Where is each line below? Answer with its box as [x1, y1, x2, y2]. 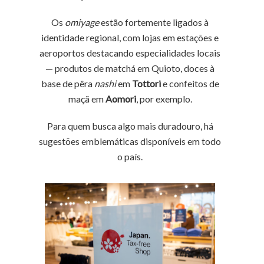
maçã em [68, 93, 105, 104]
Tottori [131, 78, 161, 89]
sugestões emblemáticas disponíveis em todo [39, 136, 222, 147]
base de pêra [41, 78, 94, 89]
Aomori [105, 93, 136, 104]
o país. [117, 151, 143, 162]
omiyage [65, 16, 100, 28]
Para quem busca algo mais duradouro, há [47, 120, 213, 131]
